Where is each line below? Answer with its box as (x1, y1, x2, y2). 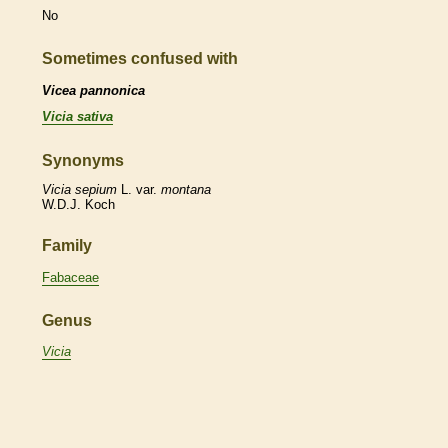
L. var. (117, 182, 161, 198)
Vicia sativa (42, 108, 113, 124)
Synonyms (42, 151, 124, 169)
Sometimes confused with (42, 50, 238, 68)
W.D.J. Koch (42, 197, 115, 213)
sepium (75, 182, 117, 198)
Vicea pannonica (42, 82, 145, 98)
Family (42, 237, 92, 255)
